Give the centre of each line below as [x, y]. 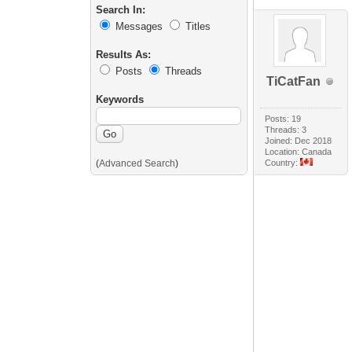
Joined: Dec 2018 [299, 141]
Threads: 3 [286, 130]
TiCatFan [293, 82]
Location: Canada [299, 152]
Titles [198, 27]
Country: [283, 163]
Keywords [120, 100]
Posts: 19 [283, 119]
